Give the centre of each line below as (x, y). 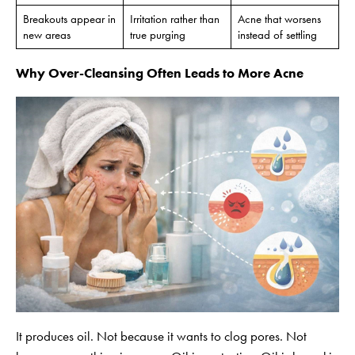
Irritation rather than (174, 19)
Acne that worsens (279, 19)
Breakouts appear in (69, 19)
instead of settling (277, 34)
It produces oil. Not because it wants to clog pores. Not (161, 336)
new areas (46, 34)
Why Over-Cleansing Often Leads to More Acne (160, 73)
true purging (157, 34)
